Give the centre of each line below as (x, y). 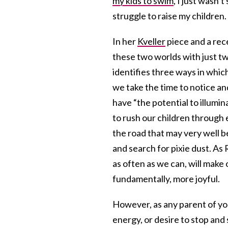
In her (125, 41)
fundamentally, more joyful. (166, 179)
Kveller (151, 41)
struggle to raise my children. (169, 16)
